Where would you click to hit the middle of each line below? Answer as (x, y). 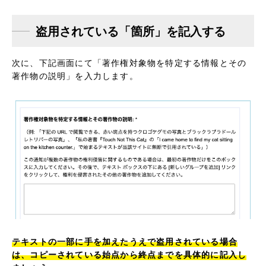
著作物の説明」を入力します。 (75, 76)
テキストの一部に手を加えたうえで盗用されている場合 (125, 241)
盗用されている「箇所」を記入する (131, 31)
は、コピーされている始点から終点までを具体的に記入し (129, 254)
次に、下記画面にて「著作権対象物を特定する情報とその (129, 63)
